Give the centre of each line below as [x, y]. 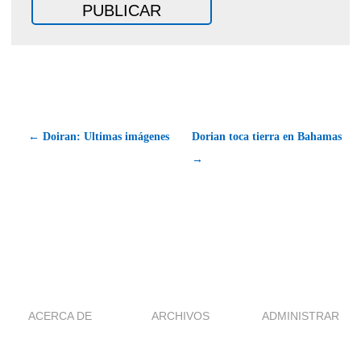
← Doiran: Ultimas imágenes [99, 136]
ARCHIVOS [180, 315]
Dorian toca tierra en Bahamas [267, 136]
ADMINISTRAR [301, 315]
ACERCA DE [60, 315]
